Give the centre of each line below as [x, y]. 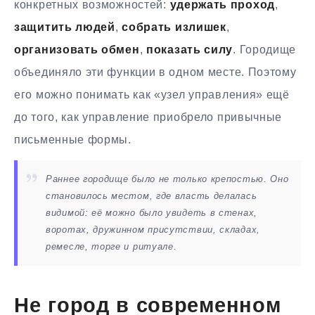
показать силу [190, 50]
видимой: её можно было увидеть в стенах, [152, 212]
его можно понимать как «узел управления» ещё [152, 95]
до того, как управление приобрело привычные [148, 117]
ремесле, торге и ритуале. [111, 246]
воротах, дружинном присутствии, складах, [153, 229]
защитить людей [65, 27]
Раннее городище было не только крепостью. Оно [167, 179]
